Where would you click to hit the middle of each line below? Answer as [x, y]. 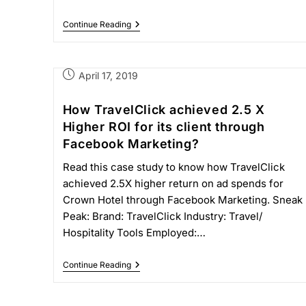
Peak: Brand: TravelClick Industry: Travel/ [162, 216]
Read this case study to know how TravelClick [173, 167]
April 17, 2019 [108, 75]
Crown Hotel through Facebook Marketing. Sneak [182, 200]
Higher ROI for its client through [164, 127]
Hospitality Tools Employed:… [134, 233]
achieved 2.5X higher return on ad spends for [173, 183]
